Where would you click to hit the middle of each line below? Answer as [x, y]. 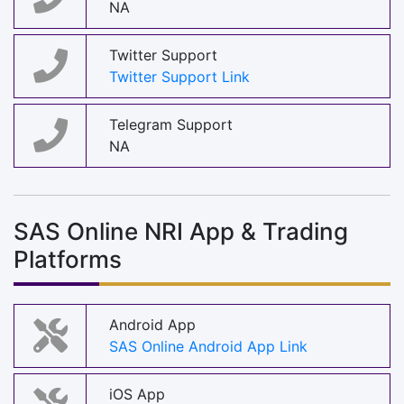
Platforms [68, 259]
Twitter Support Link [179, 77]
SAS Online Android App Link [208, 347]
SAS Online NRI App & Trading [181, 231]
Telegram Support [171, 125]
